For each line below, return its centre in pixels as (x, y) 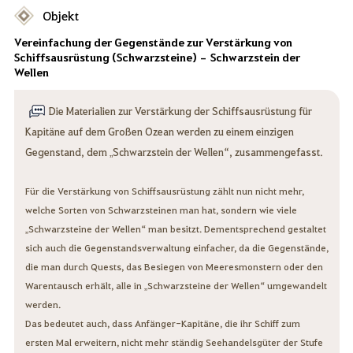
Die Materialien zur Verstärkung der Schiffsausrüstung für (180, 111)
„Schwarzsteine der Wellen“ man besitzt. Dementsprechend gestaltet (175, 229)
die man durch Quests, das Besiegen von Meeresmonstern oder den (174, 267)
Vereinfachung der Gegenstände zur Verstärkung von (153, 43)
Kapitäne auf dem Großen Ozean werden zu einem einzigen (159, 132)
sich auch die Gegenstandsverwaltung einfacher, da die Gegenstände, (176, 248)
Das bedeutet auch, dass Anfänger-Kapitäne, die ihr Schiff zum (162, 323)
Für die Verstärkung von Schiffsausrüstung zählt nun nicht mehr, (164, 191)
